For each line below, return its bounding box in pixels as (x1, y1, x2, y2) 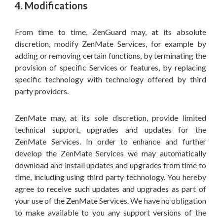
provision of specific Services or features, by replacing (15, 63, 206, 72)
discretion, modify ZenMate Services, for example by (15, 39, 206, 48)
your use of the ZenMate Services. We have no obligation (15, 196, 206, 205)
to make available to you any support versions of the (15, 208, 206, 217)
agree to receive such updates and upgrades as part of (15, 184, 206, 193)
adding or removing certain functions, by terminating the (15, 51, 206, 60)
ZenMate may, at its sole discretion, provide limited (15, 113, 206, 122)
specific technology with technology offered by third (15, 74, 206, 84)
